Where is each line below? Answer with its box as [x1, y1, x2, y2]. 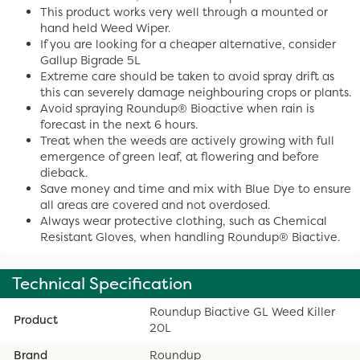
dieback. [40, 164, 88, 181]
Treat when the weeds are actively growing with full [40, 132, 334, 149]
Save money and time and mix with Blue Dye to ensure [40, 180, 351, 197]
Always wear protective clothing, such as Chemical [40, 212, 327, 229]
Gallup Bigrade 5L [40, 51, 141, 68]
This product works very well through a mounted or [40, 3, 328, 20]
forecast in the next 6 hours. [40, 116, 198, 133]
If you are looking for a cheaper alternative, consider [40, 35, 336, 52]
